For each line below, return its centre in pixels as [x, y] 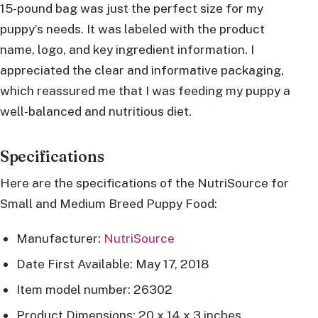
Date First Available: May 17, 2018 [112, 264]
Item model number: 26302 [94, 290]
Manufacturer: [60, 238]
